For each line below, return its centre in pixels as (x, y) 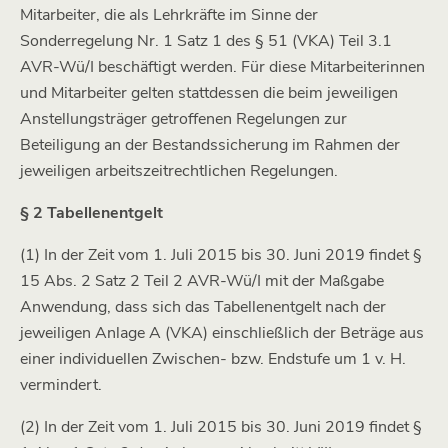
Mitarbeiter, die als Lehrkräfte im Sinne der (169, 15)
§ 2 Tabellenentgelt (91, 213)
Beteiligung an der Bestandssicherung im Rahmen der (210, 145)
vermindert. (61, 385)
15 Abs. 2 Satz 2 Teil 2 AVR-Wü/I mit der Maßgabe (202, 281)
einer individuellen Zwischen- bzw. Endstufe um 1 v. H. (213, 359)
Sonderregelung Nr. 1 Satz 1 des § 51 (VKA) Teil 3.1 (206, 41)
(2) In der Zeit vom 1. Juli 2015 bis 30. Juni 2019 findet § (221, 427)
